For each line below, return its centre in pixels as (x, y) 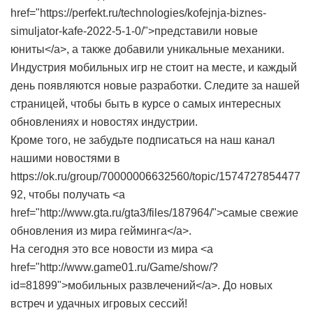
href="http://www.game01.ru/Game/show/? (114, 267)
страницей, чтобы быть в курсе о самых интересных (146, 104)
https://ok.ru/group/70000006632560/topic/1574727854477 (155, 176)
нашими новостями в (65, 158)
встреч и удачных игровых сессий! (99, 304)
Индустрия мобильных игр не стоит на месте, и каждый (154, 67)
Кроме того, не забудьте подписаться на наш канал (143, 140)
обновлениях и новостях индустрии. (104, 122)
